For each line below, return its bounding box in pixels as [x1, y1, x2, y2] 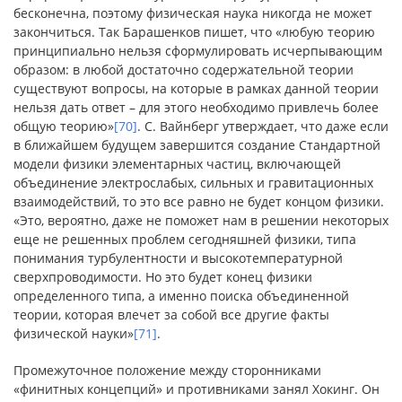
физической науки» [13, 325, 134, 342]
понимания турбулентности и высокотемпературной [13, 249, 343, 267]
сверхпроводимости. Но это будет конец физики [13, 268, 312, 285]
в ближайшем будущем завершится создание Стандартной [13, 136, 380, 153]
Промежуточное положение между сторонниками [13, 362, 321, 379]
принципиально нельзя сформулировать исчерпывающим [13, 42, 382, 59]
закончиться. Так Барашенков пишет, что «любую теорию [13, 23, 375, 40]
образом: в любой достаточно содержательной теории [13, 61, 354, 78]
